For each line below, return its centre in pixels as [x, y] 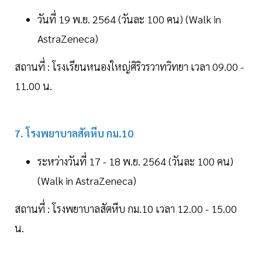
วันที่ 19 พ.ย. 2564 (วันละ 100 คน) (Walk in [129, 19]
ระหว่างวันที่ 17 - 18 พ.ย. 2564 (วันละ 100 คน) [135, 161]
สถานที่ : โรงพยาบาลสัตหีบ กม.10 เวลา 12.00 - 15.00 [126, 209]
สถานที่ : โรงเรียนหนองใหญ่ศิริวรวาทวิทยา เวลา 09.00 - [129, 67]
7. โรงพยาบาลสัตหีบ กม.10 [74, 133]
